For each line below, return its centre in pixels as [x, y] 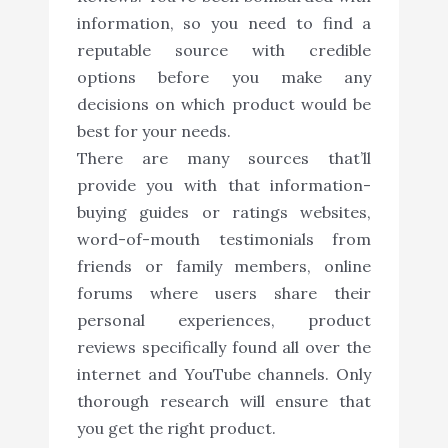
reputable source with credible [224, 49]
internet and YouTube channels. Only [224, 373]
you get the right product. [176, 427]
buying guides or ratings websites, [224, 211]
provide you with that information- [224, 184]
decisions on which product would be [224, 103]
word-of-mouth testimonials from [224, 238]
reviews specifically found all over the [224, 346]
